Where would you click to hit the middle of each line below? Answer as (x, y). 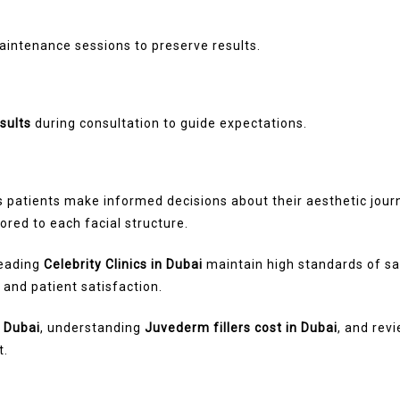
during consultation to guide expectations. (169, 123)
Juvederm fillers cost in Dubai (241, 327)
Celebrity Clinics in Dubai (123, 264)
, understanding (92, 327)
